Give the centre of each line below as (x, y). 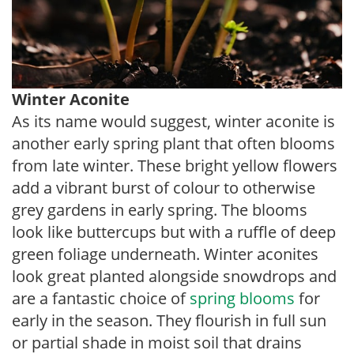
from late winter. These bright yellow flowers (175, 166)
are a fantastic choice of (101, 298)
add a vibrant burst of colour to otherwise (164, 188)
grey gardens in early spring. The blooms (160, 210)
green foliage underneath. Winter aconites (165, 254)
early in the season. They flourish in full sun (169, 320)
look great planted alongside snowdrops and (174, 276)
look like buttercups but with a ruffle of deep (174, 232)
